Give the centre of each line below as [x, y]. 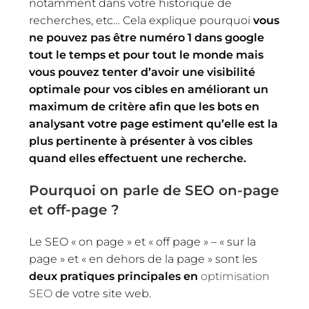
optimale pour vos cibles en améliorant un [149, 89]
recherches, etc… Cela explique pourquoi [141, 20]
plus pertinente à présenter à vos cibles [141, 141]
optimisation [236, 276]
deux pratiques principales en [115, 276]
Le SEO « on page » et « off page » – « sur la [143, 241]
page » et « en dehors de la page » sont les [143, 259]
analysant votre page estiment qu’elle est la [154, 123]
